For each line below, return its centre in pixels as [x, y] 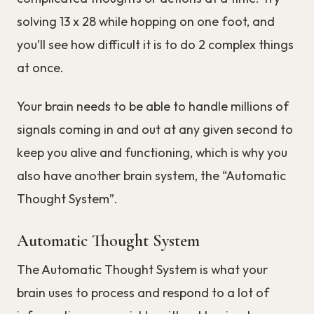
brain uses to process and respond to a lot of [143, 292]
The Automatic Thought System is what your [142, 269]
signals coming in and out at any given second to [155, 129]
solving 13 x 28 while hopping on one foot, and [146, 21]
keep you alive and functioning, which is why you [152, 152]
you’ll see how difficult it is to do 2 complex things [155, 44]
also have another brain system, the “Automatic [151, 175]
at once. [40, 67]
